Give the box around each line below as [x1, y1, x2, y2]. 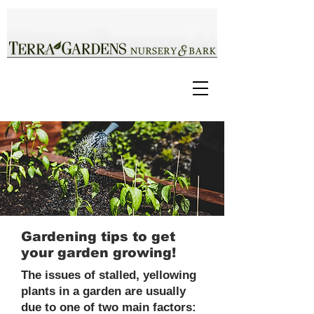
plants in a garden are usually [21, 285, 186, 298]
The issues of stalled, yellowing [21, 268, 196, 282]
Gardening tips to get [21, 229, 175, 244]
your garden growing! [21, 245, 176, 260]
